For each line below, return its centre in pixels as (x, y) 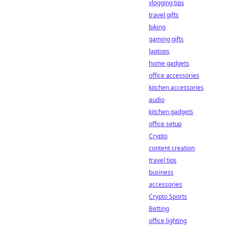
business (161, 172)
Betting (159, 209)
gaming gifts (166, 39)
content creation (172, 148)
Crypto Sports (168, 196)
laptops (159, 51)
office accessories (174, 75)
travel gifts (164, 15)
